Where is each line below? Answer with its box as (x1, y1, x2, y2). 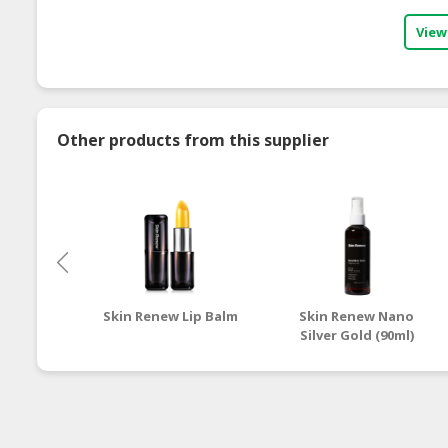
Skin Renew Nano (299, 306, 415, 325)
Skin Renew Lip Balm (102, 306, 238, 325)
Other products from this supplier (57, 128, 329, 151)
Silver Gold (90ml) (299, 325, 414, 344)
